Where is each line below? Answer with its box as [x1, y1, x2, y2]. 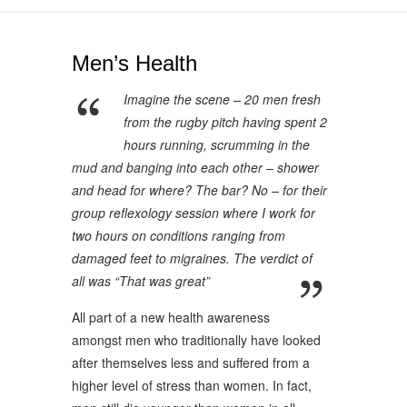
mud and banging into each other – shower [72, 157, 319, 176]
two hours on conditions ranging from [72, 225, 285, 244]
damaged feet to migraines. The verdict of [72, 248, 313, 267]
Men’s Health [72, 50, 197, 75]
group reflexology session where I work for [72, 203, 315, 222]
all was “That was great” [72, 271, 210, 290]
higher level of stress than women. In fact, [72, 375, 312, 394]
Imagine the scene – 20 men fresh [124, 89, 321, 108]
